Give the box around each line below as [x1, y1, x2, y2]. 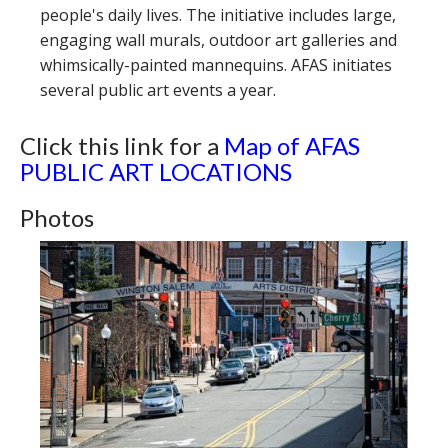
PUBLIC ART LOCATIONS [20, 157, 292, 186]
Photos [20, 203, 94, 232]
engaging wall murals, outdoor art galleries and [40, 29, 397, 51]
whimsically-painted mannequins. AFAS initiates [40, 54, 392, 76]
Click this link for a [20, 131, 224, 160]
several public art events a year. [40, 79, 276, 101]
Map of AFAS [224, 131, 360, 160]
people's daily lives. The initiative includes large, [40, 4, 396, 26]
